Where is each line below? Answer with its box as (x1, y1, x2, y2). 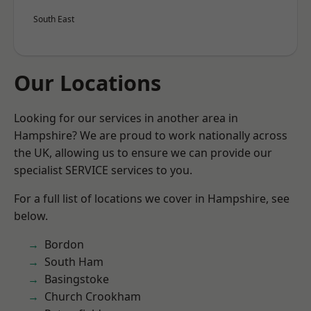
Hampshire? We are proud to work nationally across (14, 128, 287, 143)
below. (14, 208, 48, 224)
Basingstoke (44, 271, 109, 287)
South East (33, 13, 74, 25)
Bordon (44, 237, 84, 252)
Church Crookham (44, 289, 141, 304)
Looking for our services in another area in (14, 110, 238, 126)
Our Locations (14, 68, 161, 97)
